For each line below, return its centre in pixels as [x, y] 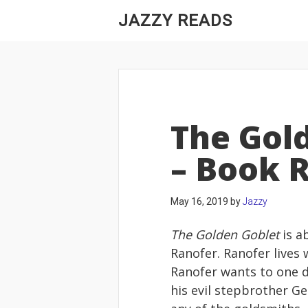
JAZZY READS [175, 21]
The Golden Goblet [225, 234]
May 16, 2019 [199, 201]
